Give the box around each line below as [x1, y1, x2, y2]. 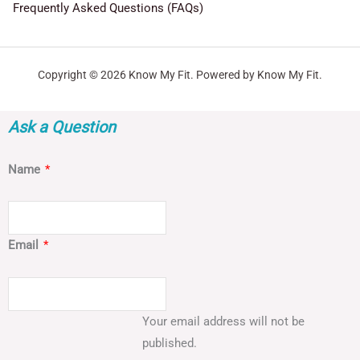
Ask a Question [8, 117, 116, 137]
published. [141, 335, 197, 350]
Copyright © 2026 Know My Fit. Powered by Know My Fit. [38, 67, 322, 81]
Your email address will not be [141, 313, 305, 329]
